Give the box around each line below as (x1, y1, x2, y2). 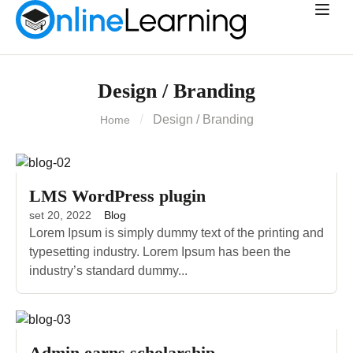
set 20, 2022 (29, 208, 91, 221)
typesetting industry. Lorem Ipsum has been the (29, 244, 291, 258)
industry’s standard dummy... (29, 263, 188, 277)
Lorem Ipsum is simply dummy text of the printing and (29, 225, 324, 240)
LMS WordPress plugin (29, 185, 206, 206)
